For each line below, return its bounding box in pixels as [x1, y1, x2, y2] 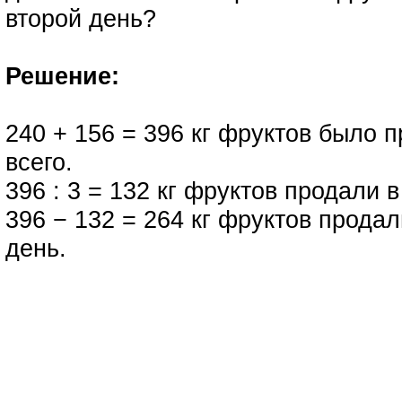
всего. [5, 148, 73, 176]
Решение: [5, 62, 119, 90]
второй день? [5, 4, 156, 32]
